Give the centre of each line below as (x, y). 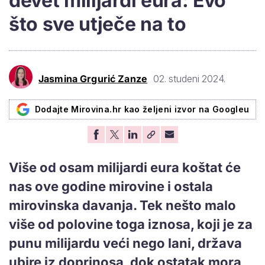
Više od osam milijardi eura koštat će (125, 167)
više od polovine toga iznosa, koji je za (131, 224)
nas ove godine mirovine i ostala (111, 186)
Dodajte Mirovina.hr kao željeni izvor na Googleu (142, 109)
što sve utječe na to (98, 24)
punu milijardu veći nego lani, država (125, 243)
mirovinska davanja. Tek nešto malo (122, 205)
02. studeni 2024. (189, 79)
